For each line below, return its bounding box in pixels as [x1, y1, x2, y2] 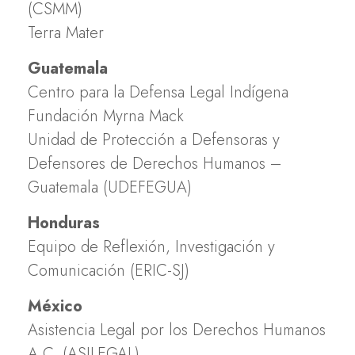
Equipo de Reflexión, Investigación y [28, 235, 275, 258]
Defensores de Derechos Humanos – [28, 151, 281, 175]
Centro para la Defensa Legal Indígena [28, 80, 288, 104]
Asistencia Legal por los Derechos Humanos [28, 318, 326, 342]
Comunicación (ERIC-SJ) [28, 258, 189, 282]
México [28, 294, 82, 318]
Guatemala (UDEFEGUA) [28, 175, 192, 199]
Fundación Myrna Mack [28, 104, 184, 128]
